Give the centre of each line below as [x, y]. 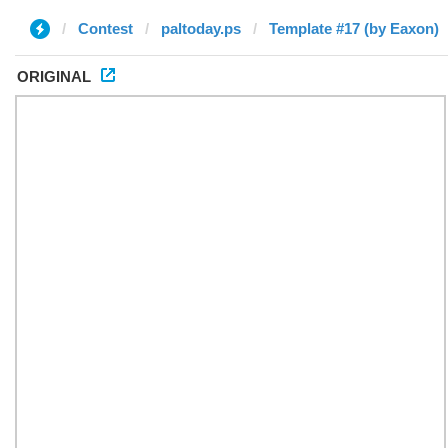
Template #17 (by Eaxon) [354, 28]
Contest [105, 28]
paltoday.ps [201, 28]
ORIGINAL [54, 76]
